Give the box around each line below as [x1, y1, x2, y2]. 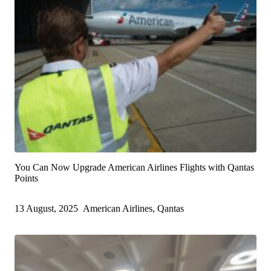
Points [15, 173, 38, 184]
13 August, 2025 [15, 203, 78, 214]
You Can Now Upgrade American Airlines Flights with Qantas [15, 162, 254, 173]
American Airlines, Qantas [83, 203, 184, 214]
